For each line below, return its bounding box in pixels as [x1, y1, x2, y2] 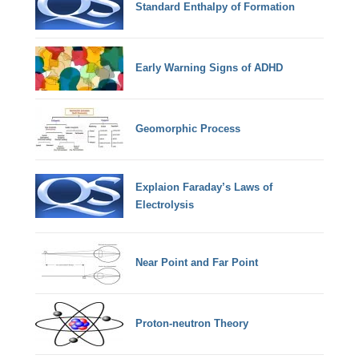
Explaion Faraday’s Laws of [135, 180, 273, 193]
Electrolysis [135, 198, 195, 211]
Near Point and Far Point [135, 256, 259, 269]
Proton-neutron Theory [135, 317, 249, 330]
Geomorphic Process [135, 123, 241, 135]
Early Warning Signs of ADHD [135, 62, 284, 75]
